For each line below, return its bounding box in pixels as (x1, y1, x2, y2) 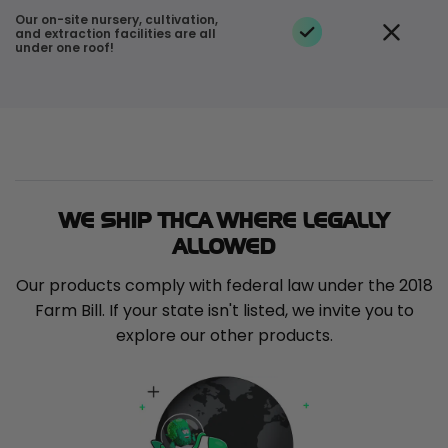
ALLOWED (173, 237, 275, 249)
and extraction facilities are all (15, 24, 216, 42)
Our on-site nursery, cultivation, (15, 10, 218, 28)
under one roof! (15, 38, 114, 56)
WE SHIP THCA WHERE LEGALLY (59, 211, 389, 223)
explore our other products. (115, 324, 333, 348)
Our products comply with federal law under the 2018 (15, 274, 433, 298)
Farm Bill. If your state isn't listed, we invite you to (34, 299, 414, 323)
